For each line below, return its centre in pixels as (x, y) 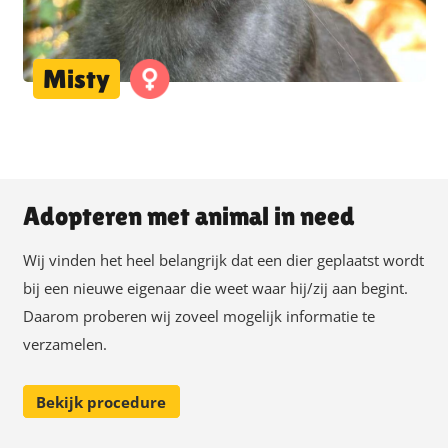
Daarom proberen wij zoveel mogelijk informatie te (198, 316)
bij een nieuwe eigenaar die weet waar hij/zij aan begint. (215, 288)
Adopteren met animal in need (188, 216)
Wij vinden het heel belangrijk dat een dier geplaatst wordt (223, 260)
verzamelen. (64, 344)
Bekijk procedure (101, 401)
